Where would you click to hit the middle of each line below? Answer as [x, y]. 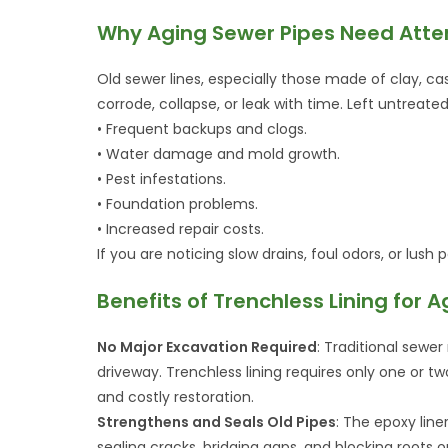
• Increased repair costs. [181, 229]
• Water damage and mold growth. [219, 154]
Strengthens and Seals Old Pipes [217, 422]
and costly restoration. [176, 397]
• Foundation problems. [178, 204]
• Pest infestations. [162, 179]
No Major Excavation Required [207, 347]
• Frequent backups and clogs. [202, 129]
